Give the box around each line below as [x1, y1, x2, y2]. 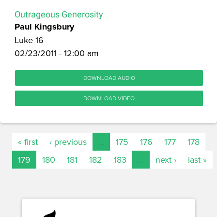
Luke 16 [15, 33, 44, 46]
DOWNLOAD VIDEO [83, 93, 135, 102]
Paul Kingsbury [15, 20, 74, 33]
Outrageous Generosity [15, 9, 103, 19]
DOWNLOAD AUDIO [83, 73, 135, 82]
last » [188, 153, 207, 166]
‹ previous [49, 135, 87, 148]
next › [155, 153, 176, 166]
